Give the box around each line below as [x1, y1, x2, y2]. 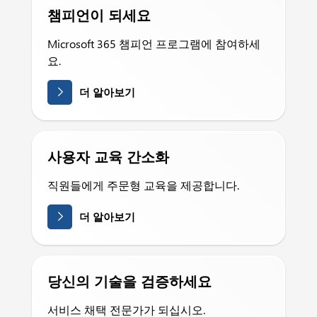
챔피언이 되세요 [47, 5, 151, 24]
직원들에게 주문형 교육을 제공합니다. [47, 178, 239, 192]
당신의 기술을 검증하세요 [47, 271, 212, 290]
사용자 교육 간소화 [47, 146, 169, 166]
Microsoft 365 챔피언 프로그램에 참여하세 [47, 36, 260, 51]
